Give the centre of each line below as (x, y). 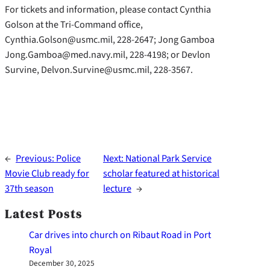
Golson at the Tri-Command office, (74, 25)
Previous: (36, 158)
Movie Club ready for (47, 173)
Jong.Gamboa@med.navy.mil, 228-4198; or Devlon (108, 55)
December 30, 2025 (62, 263)
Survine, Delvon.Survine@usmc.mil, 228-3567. (99, 70)
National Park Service (168, 158)
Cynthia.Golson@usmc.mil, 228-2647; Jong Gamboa (110, 40)
